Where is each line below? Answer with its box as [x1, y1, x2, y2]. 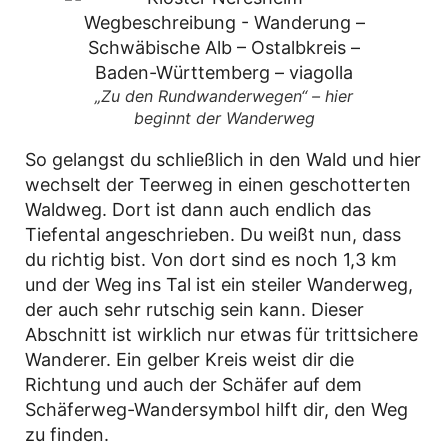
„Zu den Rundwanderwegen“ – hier [95, 85, 353, 106]
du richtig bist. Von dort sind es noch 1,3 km [25, 248, 397, 270]
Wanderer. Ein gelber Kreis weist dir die [25, 348, 354, 370]
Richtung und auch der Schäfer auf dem [25, 373, 362, 395]
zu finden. [25, 423, 109, 445]
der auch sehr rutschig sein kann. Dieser [25, 298, 364, 320]
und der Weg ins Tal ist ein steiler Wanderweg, [25, 273, 413, 295]
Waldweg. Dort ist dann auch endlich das [25, 198, 371, 220]
